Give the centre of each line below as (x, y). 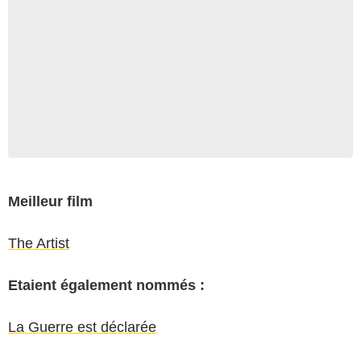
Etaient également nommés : (106, 285)
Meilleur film (50, 201)
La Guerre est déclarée (82, 327)
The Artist (39, 243)
